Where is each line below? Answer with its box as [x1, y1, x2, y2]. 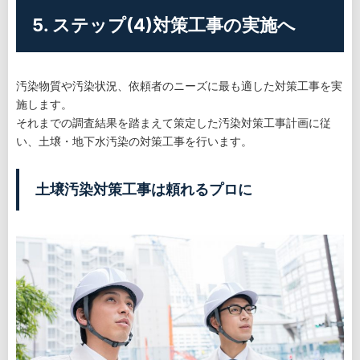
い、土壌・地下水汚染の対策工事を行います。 [16, 133, 252, 148]
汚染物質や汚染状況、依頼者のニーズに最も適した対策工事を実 [16, 78, 342, 92]
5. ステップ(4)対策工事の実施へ [32, 14, 296, 35]
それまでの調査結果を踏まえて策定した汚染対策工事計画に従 [16, 115, 331, 129]
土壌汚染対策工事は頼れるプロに [35, 180, 252, 198]
